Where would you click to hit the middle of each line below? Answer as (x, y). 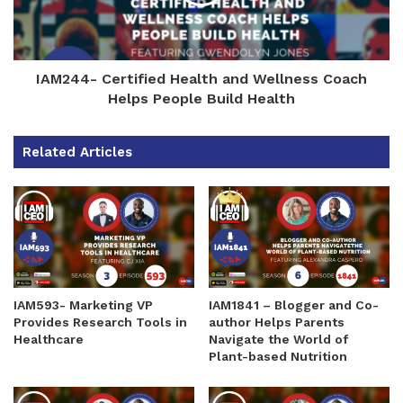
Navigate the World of (278, 340)
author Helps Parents (277, 322)
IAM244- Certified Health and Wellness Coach (201, 78)
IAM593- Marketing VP (83, 305)
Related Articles (77, 152)
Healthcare (49, 340)
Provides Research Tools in (100, 322)
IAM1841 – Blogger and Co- (294, 305)
